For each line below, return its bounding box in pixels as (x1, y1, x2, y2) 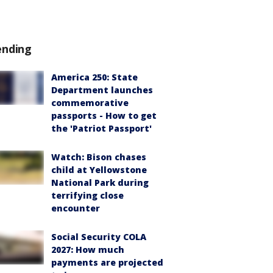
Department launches (51, 84, 153, 96)
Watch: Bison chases (51, 151, 146, 163)
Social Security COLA (51, 231, 146, 243)
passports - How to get (51, 110, 157, 121)
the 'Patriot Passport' (51, 122, 152, 134)
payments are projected (51, 257, 163, 268)
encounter (51, 202, 100, 214)
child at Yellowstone (51, 164, 147, 175)
